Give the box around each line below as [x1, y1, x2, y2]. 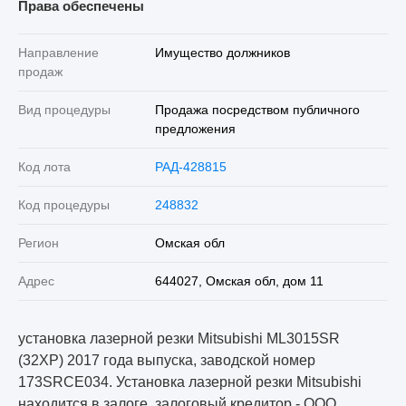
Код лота [18, 159, 71, 174]
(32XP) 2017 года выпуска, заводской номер [18, 352, 315, 368]
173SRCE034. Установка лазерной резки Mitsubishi [18, 373, 362, 390]
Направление [18, 44, 99, 60]
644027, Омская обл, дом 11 [154, 273, 324, 288]
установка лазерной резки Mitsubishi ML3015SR [18, 330, 340, 346]
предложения [154, 121, 236, 136]
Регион [18, 235, 59, 250]
